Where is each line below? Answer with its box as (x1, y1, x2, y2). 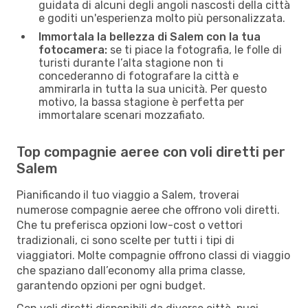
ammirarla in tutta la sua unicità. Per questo (38, 82, 267, 96)
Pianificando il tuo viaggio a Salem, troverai (16, 188, 239, 201)
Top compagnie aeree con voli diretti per (16, 143, 285, 160)
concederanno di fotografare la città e (38, 69, 239, 82)
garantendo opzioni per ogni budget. (16, 278, 206, 292)
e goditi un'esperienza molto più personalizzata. (38, 11, 285, 25)
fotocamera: (38, 43, 107, 56)
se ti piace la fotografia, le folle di (107, 43, 282, 56)
